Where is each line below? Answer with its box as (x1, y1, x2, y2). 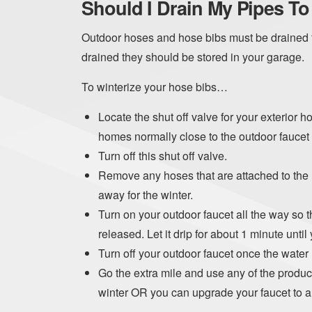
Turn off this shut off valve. (98, 148, 227, 164)
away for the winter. (98, 187, 193, 203)
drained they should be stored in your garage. (81, 49, 304, 65)
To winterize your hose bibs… (81, 79, 228, 95)
